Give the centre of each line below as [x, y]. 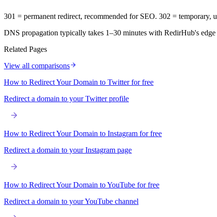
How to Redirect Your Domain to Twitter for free [79, 82]
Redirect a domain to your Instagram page [68, 150]
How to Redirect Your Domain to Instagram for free [83, 133]
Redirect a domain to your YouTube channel [71, 201]
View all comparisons [37, 65]
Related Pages [25, 49]
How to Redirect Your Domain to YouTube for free [82, 185]
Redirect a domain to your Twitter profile [66, 98]
